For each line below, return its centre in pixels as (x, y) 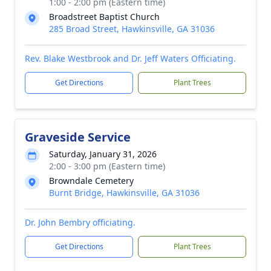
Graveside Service (78, 137)
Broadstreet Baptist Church (104, 17)
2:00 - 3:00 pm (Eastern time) (107, 166)
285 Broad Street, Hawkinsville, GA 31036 (132, 29)
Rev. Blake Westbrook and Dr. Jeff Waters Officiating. (130, 58)
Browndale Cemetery (91, 181)
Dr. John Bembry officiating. (80, 222)
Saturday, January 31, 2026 (103, 154)
